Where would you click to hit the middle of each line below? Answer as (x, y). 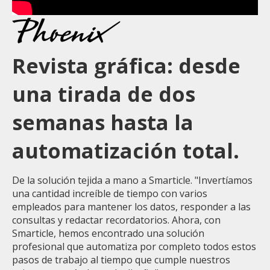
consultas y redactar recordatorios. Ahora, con (116, 220)
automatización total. (126, 150)
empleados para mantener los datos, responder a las (131, 206)
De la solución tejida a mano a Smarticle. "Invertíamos (132, 180)
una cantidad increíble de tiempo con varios (110, 193)
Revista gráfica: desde (126, 65)
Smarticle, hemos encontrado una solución (108, 233)
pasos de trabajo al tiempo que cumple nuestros (121, 259)
